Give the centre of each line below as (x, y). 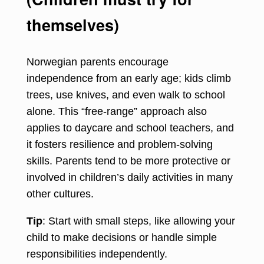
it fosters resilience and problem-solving (120, 144)
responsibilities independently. (97, 254)
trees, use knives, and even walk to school (126, 95)
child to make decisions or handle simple (122, 237)
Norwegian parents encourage (98, 62)
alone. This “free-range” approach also (117, 111)
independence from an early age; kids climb (129, 78)
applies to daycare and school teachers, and (130, 128)
